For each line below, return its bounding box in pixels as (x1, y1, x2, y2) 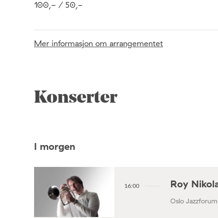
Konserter (34, 90, 117, 108)
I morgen (34, 140, 75, 152)
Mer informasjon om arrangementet (34, 38, 163, 48)
